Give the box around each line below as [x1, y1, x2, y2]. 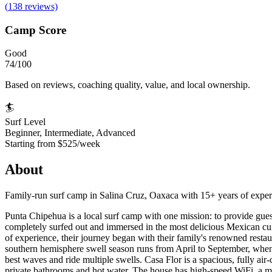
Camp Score [5, 23, 66, 36]
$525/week [58, 138, 100, 149]
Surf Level [5, 117, 46, 127]
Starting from [5, 138, 58, 149]
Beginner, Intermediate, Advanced [5, 127, 135, 138]
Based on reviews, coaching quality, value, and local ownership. [5, 80, 250, 90]
